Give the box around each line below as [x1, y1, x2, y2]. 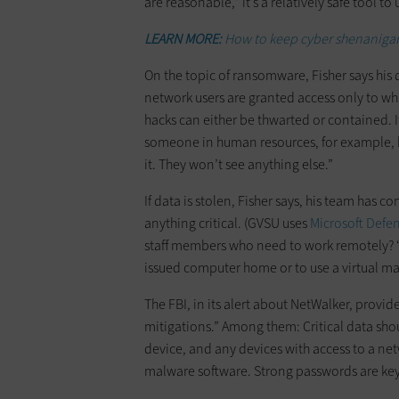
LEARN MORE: [144, 29, 224, 49]
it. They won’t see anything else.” [144, 155, 333, 175]
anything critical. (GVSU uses [144, 214, 310, 233]
